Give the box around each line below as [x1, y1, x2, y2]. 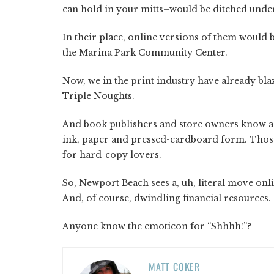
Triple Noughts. [62, 90, 135, 102]
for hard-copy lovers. [62, 149, 161, 160]
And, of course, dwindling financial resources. [62, 192, 271, 204]
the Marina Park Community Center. [62, 46, 228, 58]
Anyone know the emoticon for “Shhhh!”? [62, 220, 251, 232]
